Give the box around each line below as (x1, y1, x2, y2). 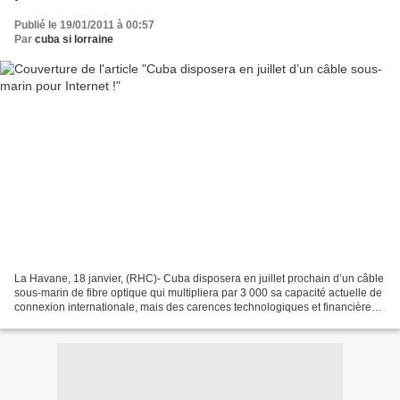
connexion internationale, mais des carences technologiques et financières (14, 300, 377, 313)
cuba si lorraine (35, 33, 113, 46)
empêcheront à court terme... (14, 314, 153, 328)
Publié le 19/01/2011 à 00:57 (14, 19, 154, 32)
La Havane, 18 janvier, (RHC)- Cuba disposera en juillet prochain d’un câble (14, 271, 384, 285)
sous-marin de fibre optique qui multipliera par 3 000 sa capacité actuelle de (14, 286, 382, 299)
